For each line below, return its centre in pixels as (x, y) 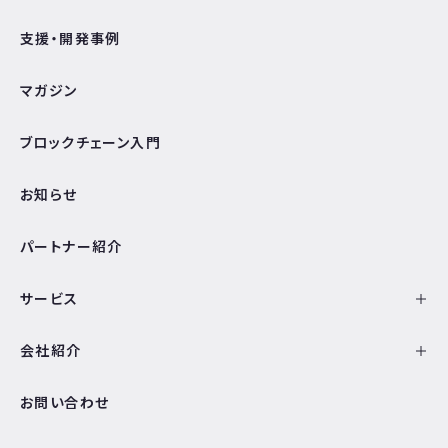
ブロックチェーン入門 (90, 142)
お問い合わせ (65, 402)
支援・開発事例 (70, 38)
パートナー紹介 (71, 246)
